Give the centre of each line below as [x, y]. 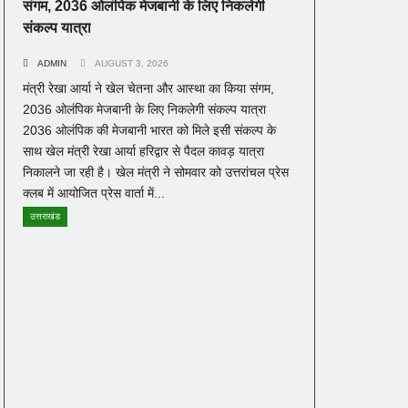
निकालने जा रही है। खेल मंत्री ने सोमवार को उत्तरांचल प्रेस [156, 173]
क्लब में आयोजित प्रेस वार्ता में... [94, 194]
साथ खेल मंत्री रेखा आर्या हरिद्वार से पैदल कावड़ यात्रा [143, 152]
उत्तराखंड [45, 217]
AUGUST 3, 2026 [132, 64]
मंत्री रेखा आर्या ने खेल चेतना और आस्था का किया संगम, [148, 89]
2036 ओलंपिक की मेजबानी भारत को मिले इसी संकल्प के [149, 131]
